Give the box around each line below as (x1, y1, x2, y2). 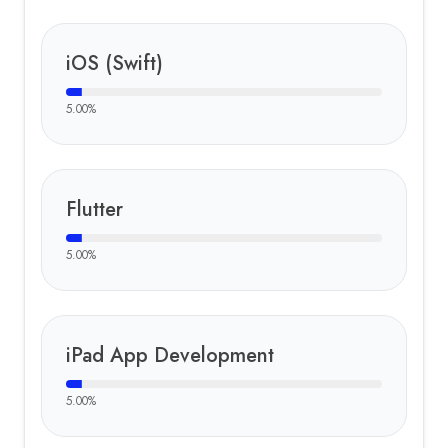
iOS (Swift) (66, 49, 163, 78)
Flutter (66, 195, 123, 224)
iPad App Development (66, 341, 274, 370)
